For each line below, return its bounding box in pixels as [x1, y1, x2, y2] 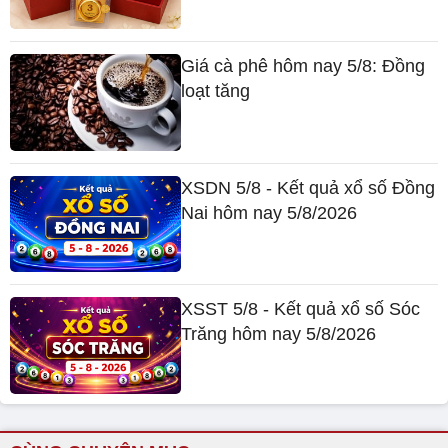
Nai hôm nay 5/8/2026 [181, 202, 358, 223]
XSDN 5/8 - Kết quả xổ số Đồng [181, 177, 436, 198]
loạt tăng [181, 81, 251, 102]
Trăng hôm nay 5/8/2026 [181, 324, 377, 345]
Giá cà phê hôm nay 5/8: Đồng [181, 56, 426, 77]
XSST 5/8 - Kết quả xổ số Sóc [181, 299, 421, 320]
